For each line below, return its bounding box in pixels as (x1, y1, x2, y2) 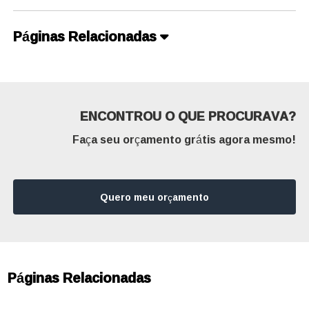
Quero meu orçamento (100, 187, 209, 206)
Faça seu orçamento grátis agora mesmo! (72, 128, 296, 150)
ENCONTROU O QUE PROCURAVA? (79, 103, 296, 128)
